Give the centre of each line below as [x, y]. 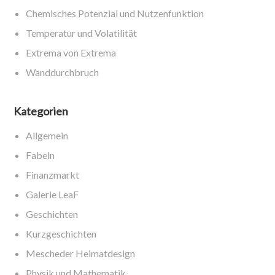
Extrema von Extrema [71, 53]
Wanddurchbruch [63, 72]
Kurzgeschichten [61, 234]
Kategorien [41, 111]
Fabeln [41, 155]
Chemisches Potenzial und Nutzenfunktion [115, 14]
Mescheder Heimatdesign [81, 254]
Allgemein [47, 136]
